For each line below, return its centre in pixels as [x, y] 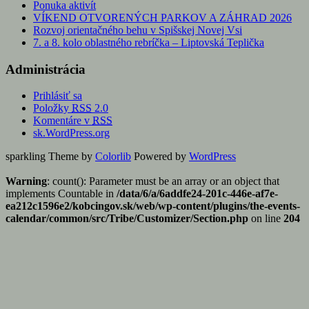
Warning [26, 181]
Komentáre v [63, 121]
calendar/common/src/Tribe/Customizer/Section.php [127, 219]
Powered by [160, 157]
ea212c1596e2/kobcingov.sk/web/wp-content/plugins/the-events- [153, 206]
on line [266, 219]
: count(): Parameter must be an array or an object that [163, 181]
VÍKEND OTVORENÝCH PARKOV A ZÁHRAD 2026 [162, 17]
